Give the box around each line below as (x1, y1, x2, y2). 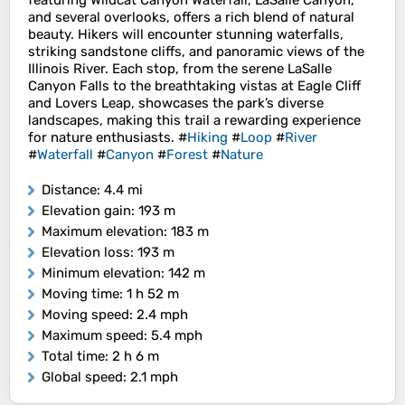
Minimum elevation (42, 265, 161, 282)
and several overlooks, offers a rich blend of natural (28, 9, 354, 26)
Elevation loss (42, 244, 130, 261)
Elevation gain (42, 202, 131, 220)
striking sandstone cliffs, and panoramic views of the (28, 43, 364, 61)
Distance (42, 182, 97, 199)
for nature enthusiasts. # (28, 129, 187, 146)
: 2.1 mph (123, 369, 178, 386)
